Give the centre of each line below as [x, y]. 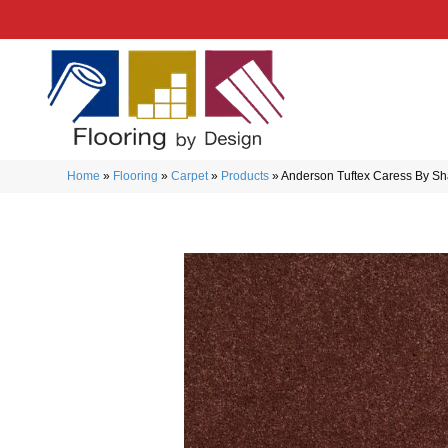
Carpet [190, 175]
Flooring [136, 175]
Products [245, 175]
